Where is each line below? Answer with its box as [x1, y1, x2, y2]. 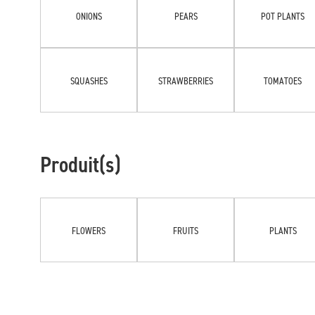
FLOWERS [72, 224, 105, 236]
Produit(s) [40, 150, 121, 179]
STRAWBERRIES [158, 74, 213, 86]
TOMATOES [264, 74, 302, 86]
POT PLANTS [261, 9, 304, 22]
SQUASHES [70, 74, 108, 86]
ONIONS [75, 9, 102, 22]
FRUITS [173, 224, 198, 236]
